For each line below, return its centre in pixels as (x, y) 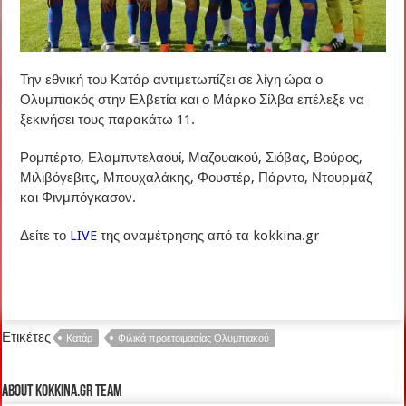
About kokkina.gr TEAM (63, 391)
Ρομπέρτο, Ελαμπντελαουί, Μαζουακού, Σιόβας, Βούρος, (192, 157)
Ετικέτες (27, 337)
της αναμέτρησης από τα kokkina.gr (208, 235)
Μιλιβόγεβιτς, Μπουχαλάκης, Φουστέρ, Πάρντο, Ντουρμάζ (197, 177)
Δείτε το (45, 235)
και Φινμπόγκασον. (78, 197)
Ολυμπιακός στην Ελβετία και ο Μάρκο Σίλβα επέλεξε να (193, 99)
